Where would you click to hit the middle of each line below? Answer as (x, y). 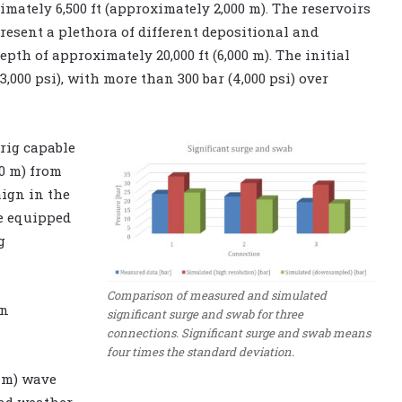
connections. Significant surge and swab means (239, 333)
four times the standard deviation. (201, 352)
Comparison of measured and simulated (217, 296)
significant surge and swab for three (205, 315)
